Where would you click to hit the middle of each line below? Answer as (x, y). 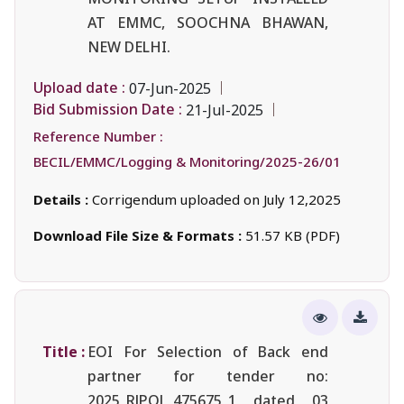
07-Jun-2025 (170, 88)
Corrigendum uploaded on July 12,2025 (216, 199)
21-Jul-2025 (225, 110)
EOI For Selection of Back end (208, 351)
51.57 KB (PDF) (293, 235)
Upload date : (79, 88)
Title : (64, 351)
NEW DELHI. (129, 46)
